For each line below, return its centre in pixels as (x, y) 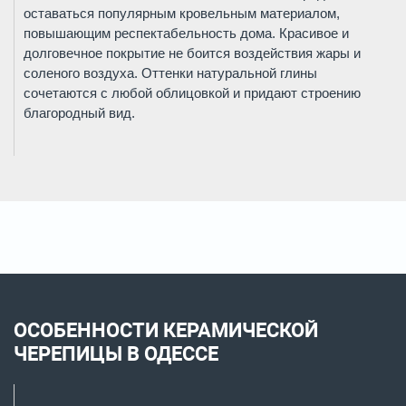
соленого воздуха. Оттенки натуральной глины (170, 73)
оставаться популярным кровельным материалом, (182, 14)
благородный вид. (79, 113)
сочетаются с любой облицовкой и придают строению (192, 93)
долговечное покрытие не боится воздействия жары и (192, 53)
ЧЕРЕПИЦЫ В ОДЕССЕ (116, 354)
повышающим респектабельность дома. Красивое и (186, 34)
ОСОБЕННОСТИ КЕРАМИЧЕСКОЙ (166, 330)
